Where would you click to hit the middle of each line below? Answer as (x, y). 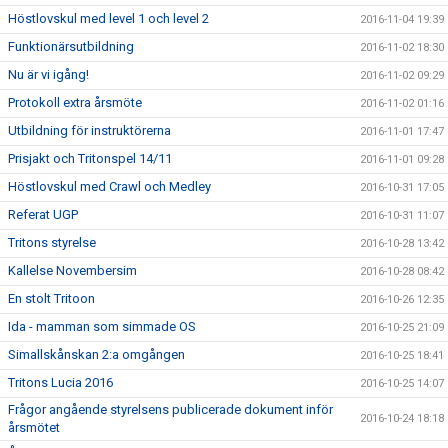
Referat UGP (43, 214)
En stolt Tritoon (51, 298)
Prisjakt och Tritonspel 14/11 (90, 158)
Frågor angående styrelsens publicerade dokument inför (170, 409)
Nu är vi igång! (48, 74)
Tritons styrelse (52, 242)
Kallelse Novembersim (72, 270)
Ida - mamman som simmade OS (102, 326)
